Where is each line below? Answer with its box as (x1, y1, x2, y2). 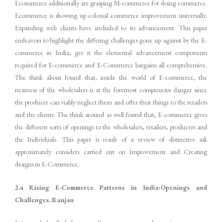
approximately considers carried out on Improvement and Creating (15, 147, 207, 157)
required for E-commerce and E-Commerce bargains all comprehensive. (15, 60, 207, 70)
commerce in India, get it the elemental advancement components (15, 48, 207, 57)
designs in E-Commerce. (15, 160, 79, 169)
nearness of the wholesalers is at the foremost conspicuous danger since (15, 85, 207, 95)
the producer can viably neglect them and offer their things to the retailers (15, 98, 207, 107)
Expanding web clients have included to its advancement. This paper (15, 23, 207, 33)
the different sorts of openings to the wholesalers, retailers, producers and (15, 122, 207, 132)
